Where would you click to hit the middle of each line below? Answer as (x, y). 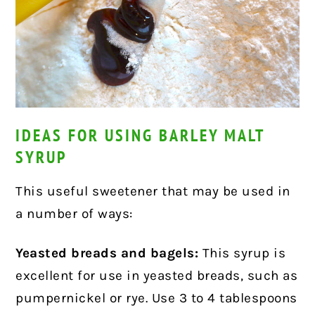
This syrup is (242, 253)
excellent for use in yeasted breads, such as (157, 276)
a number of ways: (74, 214)
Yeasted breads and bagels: (107, 253)
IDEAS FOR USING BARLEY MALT (140, 136)
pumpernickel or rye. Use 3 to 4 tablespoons (156, 298)
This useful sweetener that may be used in (153, 192)
